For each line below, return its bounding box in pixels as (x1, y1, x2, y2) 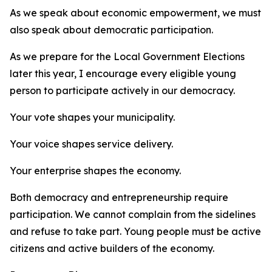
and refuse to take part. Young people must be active (10, 225, 261, 237)
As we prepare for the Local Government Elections (10, 50, 245, 63)
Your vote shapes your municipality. (10, 111, 175, 123)
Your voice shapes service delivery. (10, 138, 173, 150)
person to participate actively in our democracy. (10, 84, 235, 97)
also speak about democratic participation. (10, 24, 213, 36)
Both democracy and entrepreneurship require (10, 191, 228, 203)
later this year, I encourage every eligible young (10, 67, 236, 80)
